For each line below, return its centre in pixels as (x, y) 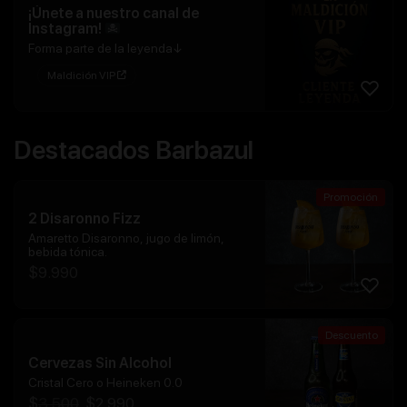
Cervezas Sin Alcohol (100, 363)
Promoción (351, 198)
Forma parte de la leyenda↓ (105, 49)
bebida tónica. (68, 251)
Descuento (352, 336)
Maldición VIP (82, 75)
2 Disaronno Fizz (84, 218)
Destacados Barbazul (134, 150)
